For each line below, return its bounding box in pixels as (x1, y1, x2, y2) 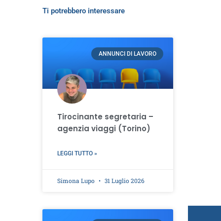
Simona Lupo (57, 176, 96, 184)
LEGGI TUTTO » (57, 149, 97, 157)
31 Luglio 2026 (103, 176, 145, 184)
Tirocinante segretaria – (57, 111, 153, 122)
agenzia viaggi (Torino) (57, 123, 150, 134)
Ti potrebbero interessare (42, 6, 125, 16)
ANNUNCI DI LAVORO (98, 50, 156, 58)
